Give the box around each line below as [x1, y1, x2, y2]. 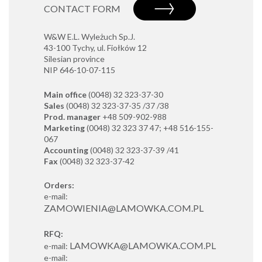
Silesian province [44, 54, 105, 64]
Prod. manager [44, 111, 101, 122]
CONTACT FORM [44, 3, 120, 15]
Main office [44, 89, 87, 99]
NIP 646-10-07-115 [44, 65, 115, 75]
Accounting [44, 144, 88, 155]
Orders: [44, 180, 74, 191]
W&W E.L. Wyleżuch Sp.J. [44, 32, 135, 42]
